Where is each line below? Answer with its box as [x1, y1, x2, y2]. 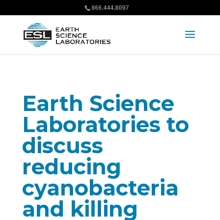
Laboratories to [22, 111, 189, 137]
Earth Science [22, 90, 174, 116]
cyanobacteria [22, 175, 179, 201]
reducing [22, 154, 121, 180]
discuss [22, 133, 103, 159]
